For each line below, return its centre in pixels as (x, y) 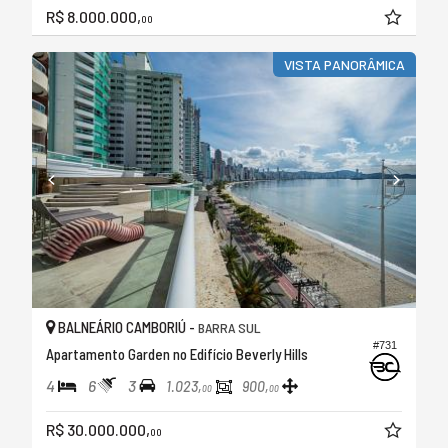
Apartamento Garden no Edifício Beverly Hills (177, 354)
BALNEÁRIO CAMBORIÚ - (126, 327)
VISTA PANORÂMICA (344, 64)
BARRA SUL (229, 328)
